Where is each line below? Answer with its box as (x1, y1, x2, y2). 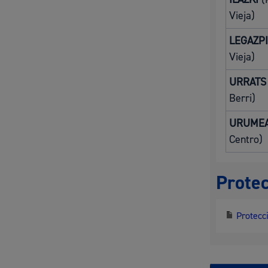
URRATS (229, 75, 267, 89)
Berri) (229, 92, 256, 105)
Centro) (229, 133, 263, 147)
